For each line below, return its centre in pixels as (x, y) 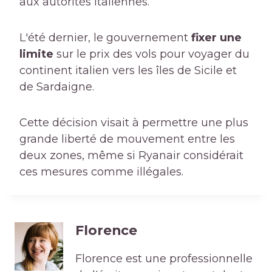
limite (36, 54)
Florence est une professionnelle (164, 259)
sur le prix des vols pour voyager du (151, 54)
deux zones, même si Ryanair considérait (131, 156)
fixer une (216, 38)
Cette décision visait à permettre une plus (134, 123)
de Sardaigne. (57, 87)
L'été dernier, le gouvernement (105, 38)
